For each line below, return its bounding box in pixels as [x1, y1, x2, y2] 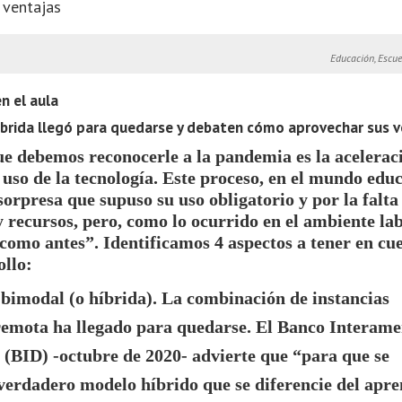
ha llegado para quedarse [53, 317, 247, 336]
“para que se [293, 345, 389, 365]
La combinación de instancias [162, 288, 389, 308]
